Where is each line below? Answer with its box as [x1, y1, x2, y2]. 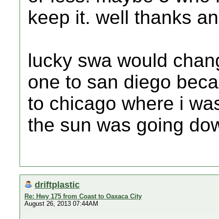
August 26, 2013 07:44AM [24, 200, 98, 207]
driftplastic [35, 179, 80, 190]
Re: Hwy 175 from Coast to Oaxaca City [24, 193, 142, 200]
